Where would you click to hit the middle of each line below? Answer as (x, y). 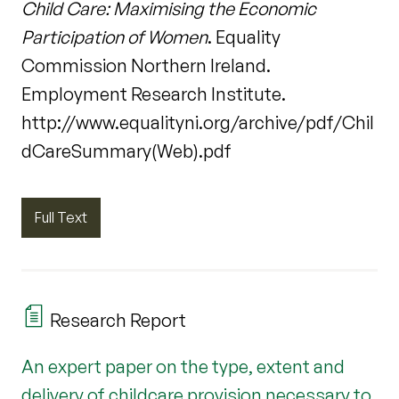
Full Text (61, 217)
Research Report (116, 321)
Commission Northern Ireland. (146, 65)
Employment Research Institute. (154, 94)
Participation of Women (114, 37)
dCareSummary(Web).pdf (126, 151)
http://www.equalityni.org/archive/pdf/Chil (198, 122)
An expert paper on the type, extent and (183, 367)
